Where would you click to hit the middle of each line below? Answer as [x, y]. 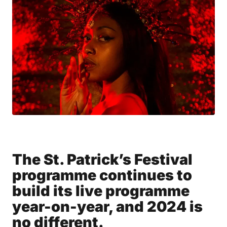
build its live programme [101, 191]
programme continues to [102, 175]
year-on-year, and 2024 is [107, 206]
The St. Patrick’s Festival [102, 159]
